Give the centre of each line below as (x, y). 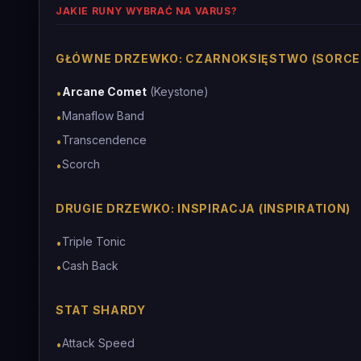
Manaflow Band (103, 116)
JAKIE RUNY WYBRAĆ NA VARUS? (147, 11)
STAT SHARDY (101, 310)
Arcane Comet (104, 91)
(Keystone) (178, 91)
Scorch (81, 164)
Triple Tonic (94, 241)
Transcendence (104, 140)
